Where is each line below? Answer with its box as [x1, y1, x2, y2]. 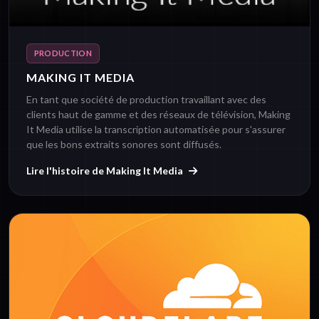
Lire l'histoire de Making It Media [26, 164, 183, 177]
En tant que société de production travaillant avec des [26, 93, 266, 106]
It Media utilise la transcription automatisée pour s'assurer [26, 123, 286, 136]
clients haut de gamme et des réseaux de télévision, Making [26, 108, 291, 121]
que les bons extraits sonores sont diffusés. [26, 138, 221, 151]
